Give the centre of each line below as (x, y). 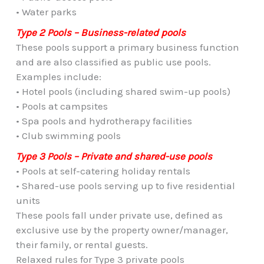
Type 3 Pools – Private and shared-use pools (114, 156)
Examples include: (58, 76)
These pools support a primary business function (127, 47)
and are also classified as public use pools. (113, 62)
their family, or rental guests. (82, 244)
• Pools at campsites (62, 106)
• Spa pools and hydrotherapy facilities (104, 121)
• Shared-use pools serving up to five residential (125, 185)
